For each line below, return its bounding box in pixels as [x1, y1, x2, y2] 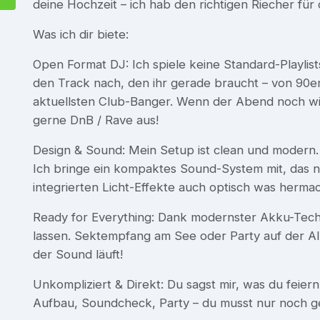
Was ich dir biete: [33, 26, 129, 41]
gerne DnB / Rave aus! [33, 112, 159, 127]
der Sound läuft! [33, 246, 123, 261]
